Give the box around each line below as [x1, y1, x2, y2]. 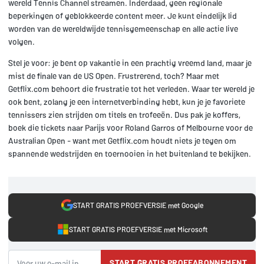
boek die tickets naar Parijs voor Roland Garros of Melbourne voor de [8, 122, 253, 133]
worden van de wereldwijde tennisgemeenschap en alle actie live [8, 23, 238, 34]
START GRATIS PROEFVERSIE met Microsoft [68, 225, 207, 235]
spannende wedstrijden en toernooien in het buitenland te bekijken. [8, 148, 251, 159]
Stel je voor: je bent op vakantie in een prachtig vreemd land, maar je [8, 57, 252, 68]
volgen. [8, 36, 35, 47]
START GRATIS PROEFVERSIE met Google [72, 200, 203, 210]
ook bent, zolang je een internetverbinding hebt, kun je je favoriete [8, 96, 245, 107]
